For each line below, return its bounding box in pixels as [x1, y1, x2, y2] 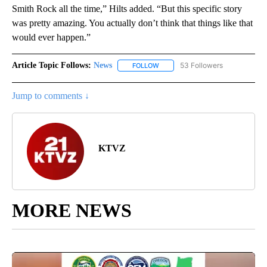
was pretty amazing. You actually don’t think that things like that [12, 18, 253, 29]
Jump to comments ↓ [12, 91, 89, 101]
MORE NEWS [12, 200, 132, 222]
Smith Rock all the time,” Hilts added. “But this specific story [12, 4, 242, 14]
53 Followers [180, 61, 223, 70]
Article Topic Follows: [12, 61, 91, 70]
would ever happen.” [12, 32, 91, 43]
